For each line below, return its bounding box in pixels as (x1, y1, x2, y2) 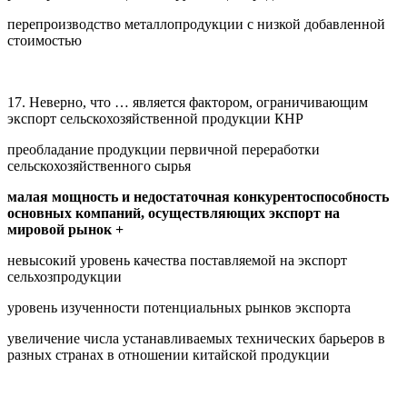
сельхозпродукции (7, 268, 122, 284)
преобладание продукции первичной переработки (7, 141, 320, 157)
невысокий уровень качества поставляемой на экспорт (7, 252, 347, 268)
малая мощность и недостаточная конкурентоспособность (7, 188, 389, 204)
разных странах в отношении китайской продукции (7, 346, 330, 362)
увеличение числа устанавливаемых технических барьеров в (7, 330, 385, 346)
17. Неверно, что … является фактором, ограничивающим (7, 94, 368, 110)
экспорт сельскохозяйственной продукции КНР (7, 110, 303, 126)
